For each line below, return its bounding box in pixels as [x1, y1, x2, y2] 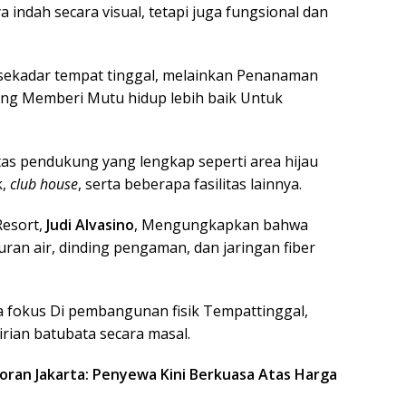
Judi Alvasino [46, 214, 134, 235]
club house [10, 173, 78, 194]
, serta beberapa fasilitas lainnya [78, 173, 299, 194]
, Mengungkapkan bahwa [134, 214, 308, 235]
